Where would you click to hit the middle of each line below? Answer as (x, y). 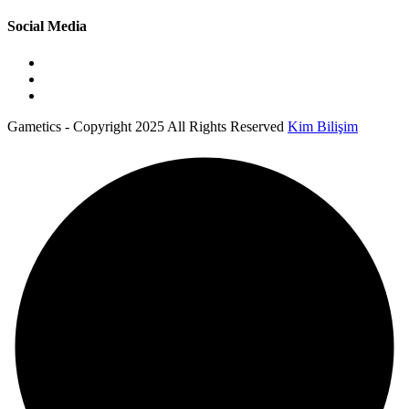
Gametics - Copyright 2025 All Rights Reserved (147, 126)
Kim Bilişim (323, 126)
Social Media (47, 26)
